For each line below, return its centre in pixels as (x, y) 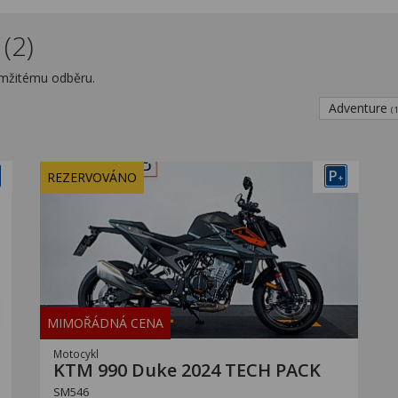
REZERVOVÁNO (92, 177)
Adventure (360, 108)
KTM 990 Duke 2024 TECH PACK (187, 370)
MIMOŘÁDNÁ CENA (105, 323)
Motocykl (76, 354)
